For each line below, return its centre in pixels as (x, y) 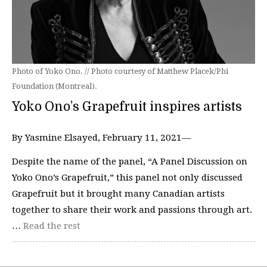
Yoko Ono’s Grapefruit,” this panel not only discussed (127, 177)
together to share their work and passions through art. (132, 209)
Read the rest (52, 226)
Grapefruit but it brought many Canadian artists (118, 193)
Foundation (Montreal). (55, 86)
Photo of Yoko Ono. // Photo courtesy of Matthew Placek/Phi (120, 71)
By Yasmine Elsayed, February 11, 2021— (101, 138)
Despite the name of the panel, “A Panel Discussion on (130, 161)
